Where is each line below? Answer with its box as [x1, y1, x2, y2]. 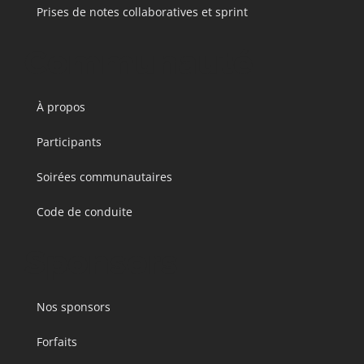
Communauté [24, 42, 253, 84]
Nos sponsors [37, 299, 110, 314]
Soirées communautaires [37, 169, 172, 184]
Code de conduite [37, 204, 132, 219]
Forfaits [37, 334, 77, 349]
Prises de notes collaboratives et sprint [37, 4, 248, 19]
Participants [37, 134, 102, 149]
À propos [37, 99, 85, 115]
